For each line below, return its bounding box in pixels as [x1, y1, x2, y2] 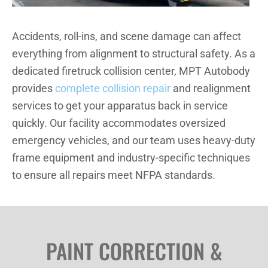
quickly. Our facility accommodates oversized [12, 117, 226, 130]
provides [12, 83, 55, 95]
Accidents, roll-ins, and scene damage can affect [12, 31, 241, 43]
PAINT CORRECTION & [45, 235, 223, 267]
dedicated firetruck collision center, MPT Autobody [12, 65, 250, 78]
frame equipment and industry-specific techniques [12, 152, 250, 165]
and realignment [170, 83, 251, 95]
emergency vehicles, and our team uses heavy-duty [12, 135, 255, 147]
